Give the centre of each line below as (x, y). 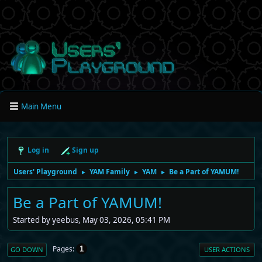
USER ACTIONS (227, 249)
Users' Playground (45, 172)
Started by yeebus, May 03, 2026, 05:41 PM (92, 220)
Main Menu (41, 106)
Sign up (85, 150)
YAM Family (110, 172)
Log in (38, 150)
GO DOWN (27, 249)
